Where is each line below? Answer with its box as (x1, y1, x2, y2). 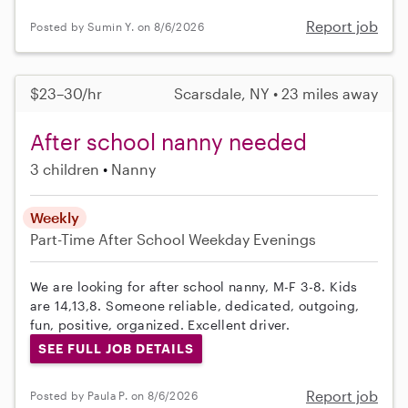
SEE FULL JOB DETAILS (37, 341, 194, 357)
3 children (30, 160, 99, 178)
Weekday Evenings (189, 230, 316, 249)
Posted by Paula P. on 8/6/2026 (30, 389, 198, 403)
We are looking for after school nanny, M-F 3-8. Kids (30, 279, 358, 295)
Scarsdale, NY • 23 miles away (174, 85, 378, 103)
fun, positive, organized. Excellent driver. (30, 317, 291, 333)
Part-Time (30, 230, 98, 249)
